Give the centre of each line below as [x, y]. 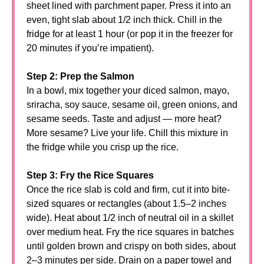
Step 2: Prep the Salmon [80, 76]
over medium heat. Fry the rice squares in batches [130, 232]
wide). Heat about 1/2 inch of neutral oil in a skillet [130, 218]
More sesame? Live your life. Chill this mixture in [127, 133]
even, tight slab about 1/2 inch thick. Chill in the [124, 20]
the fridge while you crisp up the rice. [103, 147]
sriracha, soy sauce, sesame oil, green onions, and [132, 105]
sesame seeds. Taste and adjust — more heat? [124, 119]
